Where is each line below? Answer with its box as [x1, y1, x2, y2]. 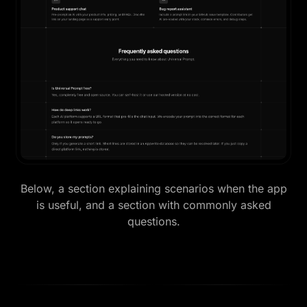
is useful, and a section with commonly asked [36, 197, 271, 212]
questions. [127, 214, 180, 228]
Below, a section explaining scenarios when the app [20, 181, 287, 195]
